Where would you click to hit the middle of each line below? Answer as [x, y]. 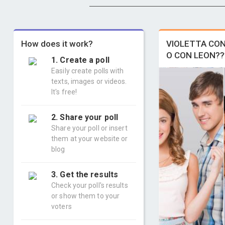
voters [62, 206]
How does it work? [57, 44]
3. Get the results [85, 175]
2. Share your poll [85, 117]
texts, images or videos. [89, 81]
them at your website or [90, 139]
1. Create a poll [80, 60]
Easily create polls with [88, 71]
